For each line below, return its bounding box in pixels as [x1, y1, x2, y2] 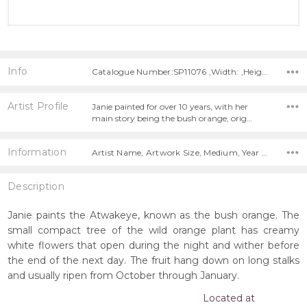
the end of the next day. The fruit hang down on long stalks [8, 254, 299, 267]
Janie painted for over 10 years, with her [91, 101, 248, 112]
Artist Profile [8, 99, 69, 112]
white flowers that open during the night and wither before [8, 239, 299, 252]
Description [8, 180, 64, 193]
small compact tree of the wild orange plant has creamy [8, 224, 299, 237]
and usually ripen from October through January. [8, 269, 240, 282]
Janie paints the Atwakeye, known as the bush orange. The [8, 209, 299, 222]
